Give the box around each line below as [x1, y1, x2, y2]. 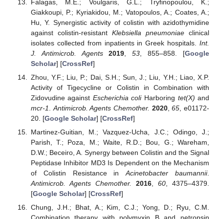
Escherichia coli [92, 93, 142, 102]
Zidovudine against [30, 93, 93, 102]
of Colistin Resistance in [30, 169, 126, 177]
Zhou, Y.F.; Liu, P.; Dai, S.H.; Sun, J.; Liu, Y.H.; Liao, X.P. [30, 73, 209, 81]
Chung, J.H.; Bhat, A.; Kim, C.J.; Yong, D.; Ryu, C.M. [30, 203, 209, 212]
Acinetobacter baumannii [126, 169, 208, 177]
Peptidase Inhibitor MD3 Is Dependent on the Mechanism [30, 159, 209, 167]
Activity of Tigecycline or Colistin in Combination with [30, 83, 209, 91]
